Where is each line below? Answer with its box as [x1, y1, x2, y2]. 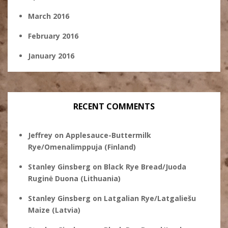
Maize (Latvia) [28, 205, 80, 215]
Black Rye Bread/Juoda [104, 162, 186, 172]
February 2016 [28, 31, 78, 41]
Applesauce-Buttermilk [66, 130, 151, 140]
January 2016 [28, 51, 74, 61]
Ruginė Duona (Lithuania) [28, 174, 121, 183]
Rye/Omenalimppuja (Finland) [28, 142, 136, 152]
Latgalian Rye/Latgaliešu [104, 193, 196, 203]
